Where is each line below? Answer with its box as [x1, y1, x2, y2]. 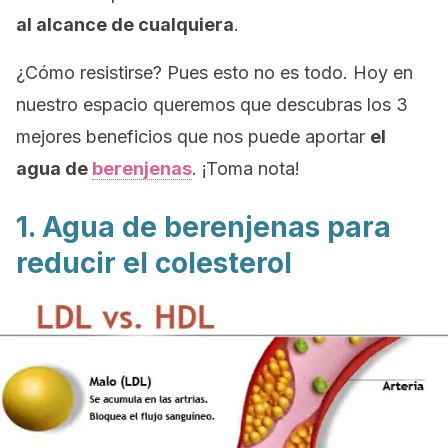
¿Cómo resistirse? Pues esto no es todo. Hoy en [16, 62, 413, 83]
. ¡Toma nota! [192, 158, 300, 179]
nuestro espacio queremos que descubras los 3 [16, 94, 408, 115]
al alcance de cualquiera [16, 14, 234, 35]
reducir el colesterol [16, 246, 292, 280]
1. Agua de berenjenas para [16, 210, 391, 244]
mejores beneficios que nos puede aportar [16, 126, 370, 147]
